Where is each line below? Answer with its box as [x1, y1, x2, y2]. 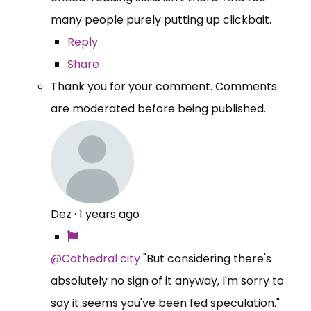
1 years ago [79, 205, 140, 222]
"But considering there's [140, 250, 271, 267]
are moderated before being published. [51, 100, 266, 117]
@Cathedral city [51, 250, 140, 267]
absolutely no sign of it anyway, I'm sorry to [51, 272, 284, 289]
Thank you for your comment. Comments [51, 78, 277, 94]
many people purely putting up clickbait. [51, 11, 274, 28]
